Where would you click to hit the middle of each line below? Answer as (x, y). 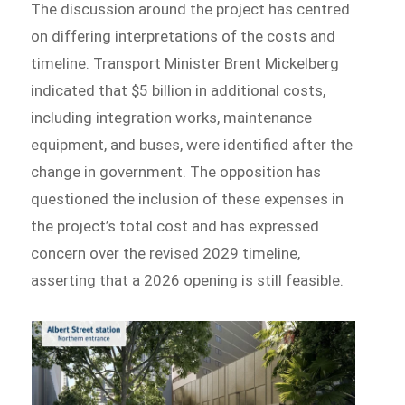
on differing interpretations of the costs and (184, 37)
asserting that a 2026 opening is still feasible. (188, 281)
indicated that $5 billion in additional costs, (179, 91)
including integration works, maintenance (172, 118)
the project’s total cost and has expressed (175, 226)
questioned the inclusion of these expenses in (188, 199)
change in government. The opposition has (176, 172)
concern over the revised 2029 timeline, (166, 254)
